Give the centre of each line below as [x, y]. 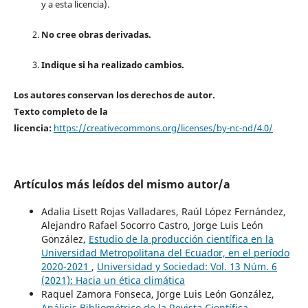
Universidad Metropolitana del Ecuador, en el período [165, 253]
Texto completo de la [60, 112]
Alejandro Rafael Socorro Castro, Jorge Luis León [152, 225]
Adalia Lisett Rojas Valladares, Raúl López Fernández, [163, 212]
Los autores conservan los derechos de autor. [114, 95]
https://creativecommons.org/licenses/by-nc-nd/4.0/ [163, 128]
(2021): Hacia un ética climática [113, 280]
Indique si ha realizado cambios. [112, 65]
